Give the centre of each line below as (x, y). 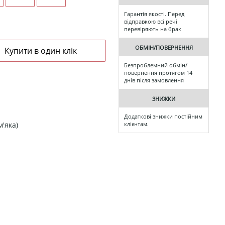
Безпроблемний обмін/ (156, 65)
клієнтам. (136, 124)
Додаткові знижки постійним (163, 117)
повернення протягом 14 (158, 73)
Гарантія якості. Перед (154, 14)
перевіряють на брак (153, 29)
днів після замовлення (154, 80)
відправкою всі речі (151, 22)
